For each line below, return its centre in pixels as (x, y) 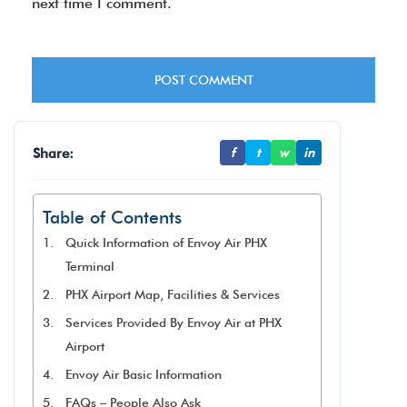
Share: (53, 153)
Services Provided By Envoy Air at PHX (173, 323)
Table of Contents (112, 218)
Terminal (89, 266)
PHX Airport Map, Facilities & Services (172, 294)
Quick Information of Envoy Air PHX (166, 243)
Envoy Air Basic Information (143, 374)
